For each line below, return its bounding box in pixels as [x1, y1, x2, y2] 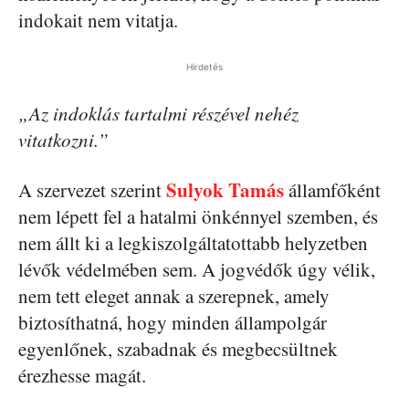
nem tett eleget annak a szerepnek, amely [18, 283, 330, 309]
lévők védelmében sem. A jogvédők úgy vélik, [18, 257, 375, 282]
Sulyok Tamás [166, 176, 284, 204]
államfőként [284, 177, 381, 203]
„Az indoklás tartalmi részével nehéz [18, 100, 299, 126]
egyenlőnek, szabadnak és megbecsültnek [18, 336, 338, 362]
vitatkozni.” [18, 127, 109, 152]
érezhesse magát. [18, 362, 146, 388]
